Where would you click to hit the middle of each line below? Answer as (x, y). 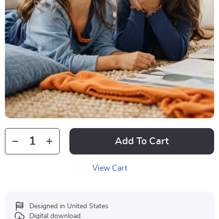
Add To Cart (142, 141)
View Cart (109, 168)
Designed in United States (69, 206)
